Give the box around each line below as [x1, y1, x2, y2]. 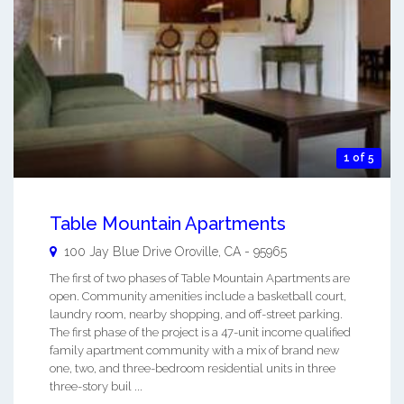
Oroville [175, 243, 218, 259]
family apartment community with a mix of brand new [50, 343, 339, 357]
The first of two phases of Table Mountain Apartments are [50, 271, 350, 285]
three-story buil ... [50, 379, 142, 393]
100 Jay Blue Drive [64, 243, 171, 259]
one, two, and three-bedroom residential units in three [50, 361, 335, 375]
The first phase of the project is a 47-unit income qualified [50, 325, 351, 339]
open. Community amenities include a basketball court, [50, 289, 346, 303]
